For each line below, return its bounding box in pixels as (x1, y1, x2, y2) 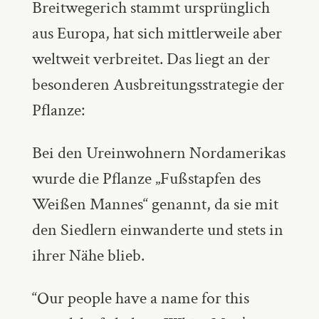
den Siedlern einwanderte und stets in (31, 218, 283, 241)
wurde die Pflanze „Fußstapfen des (31, 167, 261, 189)
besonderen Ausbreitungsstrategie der (31, 73, 284, 95)
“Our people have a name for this (31, 286, 249, 309)
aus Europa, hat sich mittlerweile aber (31, 21, 282, 44)
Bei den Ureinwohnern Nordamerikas (31, 141, 286, 164)
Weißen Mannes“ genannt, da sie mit (31, 192, 278, 215)
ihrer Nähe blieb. (31, 244, 145, 266)
